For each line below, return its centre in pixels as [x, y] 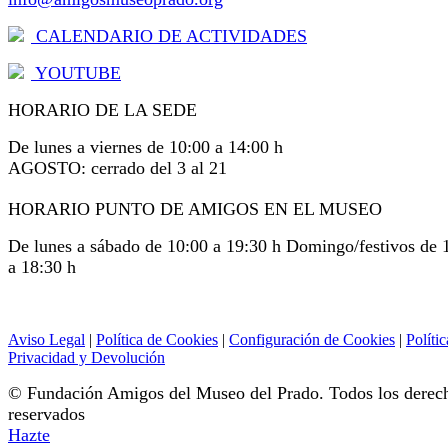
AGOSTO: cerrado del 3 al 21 [117, 168]
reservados [46, 414]
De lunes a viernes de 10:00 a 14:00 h [145, 147]
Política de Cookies [157, 340]
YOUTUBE [76, 73]
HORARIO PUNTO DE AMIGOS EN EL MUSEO [195, 209]
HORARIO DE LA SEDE [102, 110]
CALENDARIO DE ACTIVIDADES [169, 36]
